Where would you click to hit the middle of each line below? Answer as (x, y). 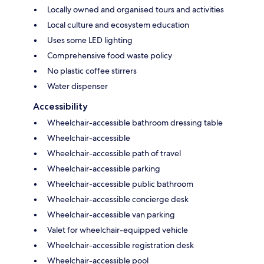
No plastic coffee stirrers (92, 70)
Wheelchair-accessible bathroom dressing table (135, 122)
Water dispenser (77, 86)
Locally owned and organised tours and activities (136, 9)
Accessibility (60, 106)
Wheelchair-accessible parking (104, 168)
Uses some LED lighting (90, 40)
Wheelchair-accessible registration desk (121, 245)
